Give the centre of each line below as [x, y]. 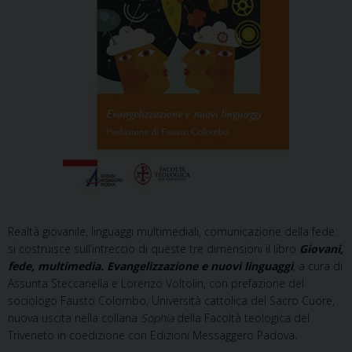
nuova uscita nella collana [74, 318]
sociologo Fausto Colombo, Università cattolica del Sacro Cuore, [171, 301]
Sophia [157, 318]
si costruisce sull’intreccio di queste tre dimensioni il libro [154, 249]
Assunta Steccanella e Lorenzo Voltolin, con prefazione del [156, 283]
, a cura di [318, 266]
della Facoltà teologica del [242, 318]
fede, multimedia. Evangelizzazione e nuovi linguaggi [150, 266]
